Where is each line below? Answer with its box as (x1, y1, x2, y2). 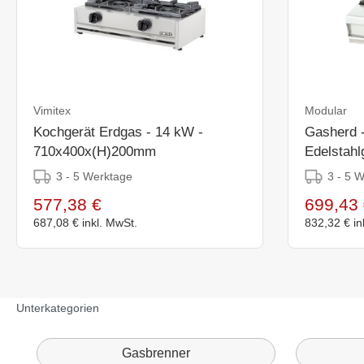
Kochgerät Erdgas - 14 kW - (33, 123, 203, 140)
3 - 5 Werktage (56, 169, 132, 183)
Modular (304, 103, 347, 117)
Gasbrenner (122, 345, 191, 360)
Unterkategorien (16, 301, 99, 314)
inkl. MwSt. (82, 215, 137, 229)
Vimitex (33, 103, 71, 117)
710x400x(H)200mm (33, 143, 156, 159)
